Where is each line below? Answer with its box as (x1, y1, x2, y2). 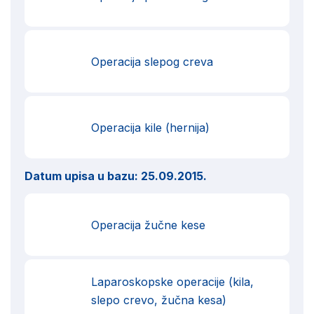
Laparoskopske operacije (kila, (91, 274, 254, 289)
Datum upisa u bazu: (25, 169, 141, 183)
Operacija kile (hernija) (91, 120, 210, 135)
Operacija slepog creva (91, 54, 213, 69)
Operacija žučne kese (91, 217, 205, 232)
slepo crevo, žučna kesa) (91, 292, 226, 307)
